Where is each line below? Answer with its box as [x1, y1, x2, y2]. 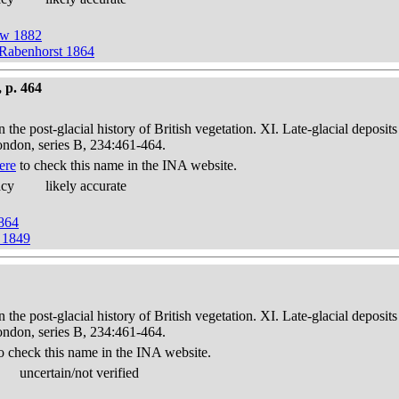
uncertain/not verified [20, 365, 139, 380]
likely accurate [45, 178, 126, 193]
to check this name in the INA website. [16, 158, 237, 173]
